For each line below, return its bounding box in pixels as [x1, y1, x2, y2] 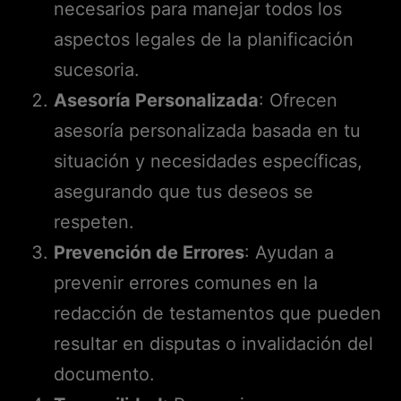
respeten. [54, 210, 134, 233]
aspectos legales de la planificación [54, 28, 354, 50]
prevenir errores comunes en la [54, 271, 318, 294]
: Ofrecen [259, 89, 337, 111]
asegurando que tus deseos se [54, 180, 313, 202]
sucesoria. [54, 58, 140, 81]
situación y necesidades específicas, [54, 149, 363, 172]
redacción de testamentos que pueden [54, 302, 381, 324]
